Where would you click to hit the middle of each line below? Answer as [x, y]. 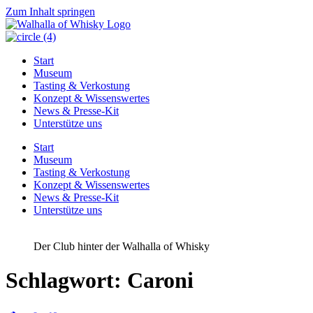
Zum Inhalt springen [50, 12]
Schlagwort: [66, 281]
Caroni [160, 281]
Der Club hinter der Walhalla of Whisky [122, 246]
